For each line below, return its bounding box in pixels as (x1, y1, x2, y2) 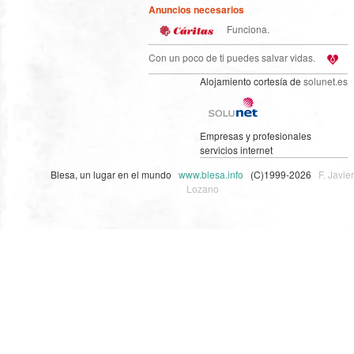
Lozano (186, 181, 219, 195)
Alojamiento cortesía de (200, 73, 303, 88)
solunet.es (303, 73, 348, 88)
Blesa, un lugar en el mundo (51, 167, 179, 181)
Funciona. (224, 21, 269, 36)
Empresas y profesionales (200, 128, 311, 142)
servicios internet (200, 142, 273, 156)
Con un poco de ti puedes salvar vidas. (149, 51, 316, 65)
